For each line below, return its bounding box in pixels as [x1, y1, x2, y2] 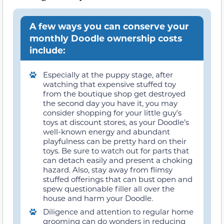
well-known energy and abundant [43, 126, 170, 137]
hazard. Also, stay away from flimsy [43, 164, 172, 175]
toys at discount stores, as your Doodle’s [43, 117, 189, 127]
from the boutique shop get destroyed [43, 88, 185, 99]
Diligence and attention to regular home [43, 206, 193, 217]
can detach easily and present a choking [43, 155, 192, 165]
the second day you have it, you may [43, 98, 177, 108]
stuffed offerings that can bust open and [43, 174, 192, 184]
